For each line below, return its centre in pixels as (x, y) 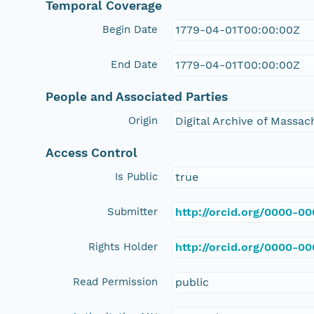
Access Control (92, 152)
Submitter (133, 211)
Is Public (137, 176)
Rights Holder (123, 246)
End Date (135, 64)
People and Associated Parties (137, 96)
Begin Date (130, 29)
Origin (143, 120)
